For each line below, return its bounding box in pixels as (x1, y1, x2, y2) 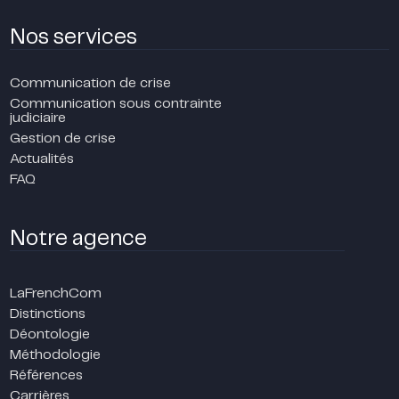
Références (10, 368, 84, 382)
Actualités (10, 151, 75, 166)
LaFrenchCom (10, 286, 102, 300)
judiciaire (10, 110, 67, 125)
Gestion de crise (10, 131, 117, 145)
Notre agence (10, 228, 148, 249)
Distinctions (10, 306, 86, 321)
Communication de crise (10, 76, 172, 90)
